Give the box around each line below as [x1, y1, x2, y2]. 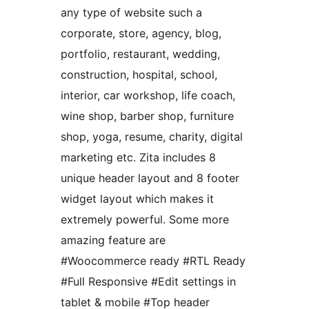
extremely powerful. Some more [61, 212, 229, 227]
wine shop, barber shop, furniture [61, 109, 234, 123]
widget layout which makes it [61, 192, 214, 206]
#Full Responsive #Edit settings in [61, 275, 236, 289]
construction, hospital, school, [61, 68, 217, 82]
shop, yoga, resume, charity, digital [61, 130, 243, 144]
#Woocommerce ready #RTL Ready [61, 254, 246, 268]
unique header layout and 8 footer [61, 171, 239, 186]
